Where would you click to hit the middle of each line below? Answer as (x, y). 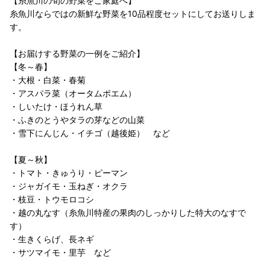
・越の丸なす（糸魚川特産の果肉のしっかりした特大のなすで (128, 213)
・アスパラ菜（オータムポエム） (73, 93)
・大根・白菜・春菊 (48, 80)
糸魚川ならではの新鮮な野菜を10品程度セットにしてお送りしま (133, 14)
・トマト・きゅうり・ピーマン (69, 173)
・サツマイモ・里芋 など (60, 253)
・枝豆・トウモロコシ (52, 199)
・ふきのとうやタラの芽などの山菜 (77, 120)
